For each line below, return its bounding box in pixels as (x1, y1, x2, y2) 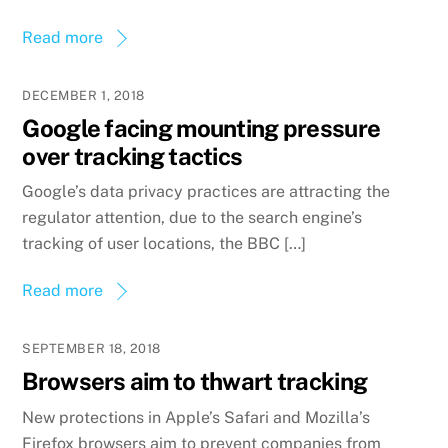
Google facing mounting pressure (22, 113, 381, 142)
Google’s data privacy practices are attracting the (22, 182, 391, 202)
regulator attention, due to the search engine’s (22, 208, 363, 228)
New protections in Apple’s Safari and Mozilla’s (22, 407, 371, 427)
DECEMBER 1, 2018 (22, 87, 145, 103)
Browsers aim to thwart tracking (22, 367, 368, 396)
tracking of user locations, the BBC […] (22, 234, 307, 254)
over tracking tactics (22, 141, 243, 170)
